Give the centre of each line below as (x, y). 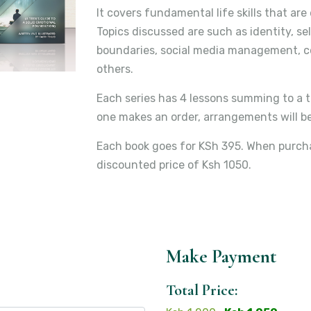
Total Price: (202, 290)
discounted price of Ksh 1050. (174, 165)
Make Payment (221, 257)
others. (116, 69)
